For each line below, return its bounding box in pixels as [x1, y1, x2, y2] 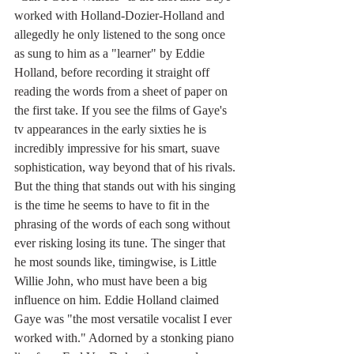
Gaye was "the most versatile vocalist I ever [14, 312, 235, 326]
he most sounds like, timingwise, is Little [14, 255, 220, 269]
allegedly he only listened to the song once [14, 28, 228, 42]
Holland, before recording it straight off [14, 66, 213, 80]
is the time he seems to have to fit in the [14, 198, 213, 213]
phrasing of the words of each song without [14, 217, 233, 232]
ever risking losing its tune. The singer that [14, 236, 228, 250]
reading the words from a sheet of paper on [14, 85, 231, 99]
